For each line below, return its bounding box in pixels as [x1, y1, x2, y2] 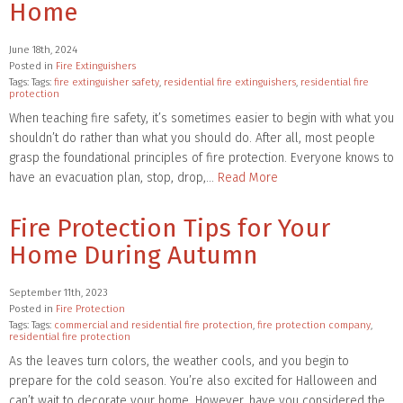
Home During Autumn [9, 239, 258, 270]
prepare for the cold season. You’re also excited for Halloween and [9, 372, 377, 389]
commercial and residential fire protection [54, 318, 253, 331]
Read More [218, 169, 278, 185]
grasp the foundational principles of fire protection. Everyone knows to [9, 149, 394, 166]
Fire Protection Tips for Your [9, 212, 330, 243]
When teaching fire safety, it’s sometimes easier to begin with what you [9, 110, 394, 126]
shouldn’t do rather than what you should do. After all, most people [9, 130, 375, 146]
